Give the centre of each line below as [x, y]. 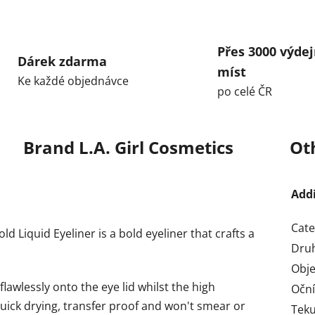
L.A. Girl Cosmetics [154, 147]
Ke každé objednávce [73, 81]
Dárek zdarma [62, 62]
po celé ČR [245, 91]
